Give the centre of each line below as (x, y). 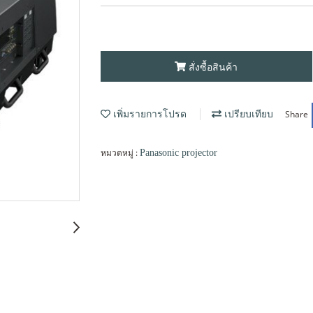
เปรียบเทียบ (247, 115)
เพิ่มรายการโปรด (148, 115)
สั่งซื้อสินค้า (213, 66)
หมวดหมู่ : (120, 152)
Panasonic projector (179, 152)
